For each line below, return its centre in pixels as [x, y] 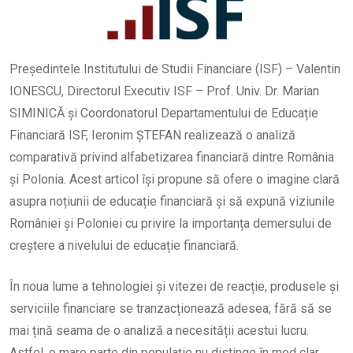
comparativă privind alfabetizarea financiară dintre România [172, 158]
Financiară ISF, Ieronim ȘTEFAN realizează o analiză [152, 136]
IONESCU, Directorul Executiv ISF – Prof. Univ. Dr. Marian [164, 91]
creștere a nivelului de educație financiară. [124, 246]
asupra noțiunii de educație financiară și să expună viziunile [172, 202]
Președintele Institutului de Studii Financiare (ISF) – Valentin [175, 69]
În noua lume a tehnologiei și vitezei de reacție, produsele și [174, 287]
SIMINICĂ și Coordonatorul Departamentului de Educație [164, 113]
